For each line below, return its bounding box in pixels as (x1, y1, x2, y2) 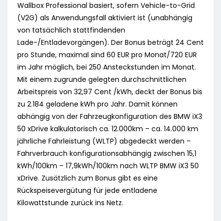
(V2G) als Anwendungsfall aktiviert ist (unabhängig (17, 13, 192, 23)
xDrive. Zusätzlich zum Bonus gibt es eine (17, 173, 158, 184)
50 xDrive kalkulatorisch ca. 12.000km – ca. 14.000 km (17, 124, 198, 134)
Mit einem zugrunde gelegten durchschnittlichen (17, 74, 186, 85)
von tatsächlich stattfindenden (17, 25, 125, 36)
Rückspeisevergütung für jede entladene (17, 185, 157, 196)
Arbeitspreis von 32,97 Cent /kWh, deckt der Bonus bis (17, 87, 202, 97)
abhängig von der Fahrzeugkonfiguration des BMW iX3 (17, 111, 202, 122)
